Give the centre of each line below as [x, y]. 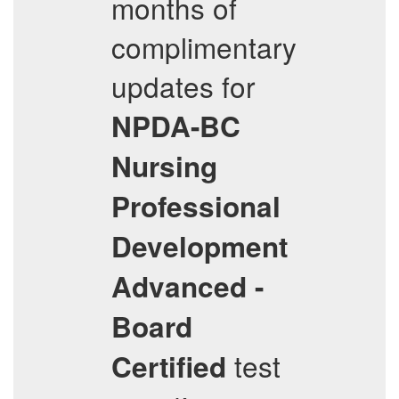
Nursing [164, 166]
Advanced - [187, 286]
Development [199, 246]
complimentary [204, 47]
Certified [169, 366]
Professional [196, 206]
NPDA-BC [176, 126]
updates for [183, 86]
